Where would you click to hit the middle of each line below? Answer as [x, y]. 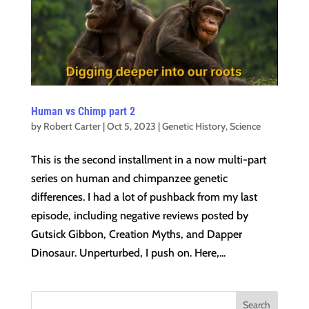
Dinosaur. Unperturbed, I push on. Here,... [128, 253]
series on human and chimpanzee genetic [129, 179]
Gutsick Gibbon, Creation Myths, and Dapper [136, 235]
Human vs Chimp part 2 [83, 112]
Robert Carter [72, 127]
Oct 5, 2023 [131, 127]
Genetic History [193, 127]
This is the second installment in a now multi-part [148, 160]
